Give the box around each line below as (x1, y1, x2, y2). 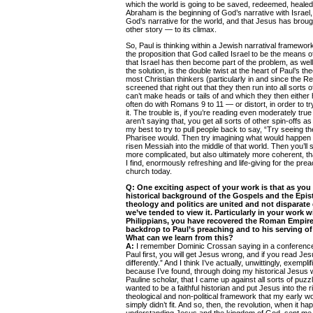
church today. (126, 167, 172, 175)
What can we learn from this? (126, 233, 233, 242)
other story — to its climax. (126, 25, 217, 34)
